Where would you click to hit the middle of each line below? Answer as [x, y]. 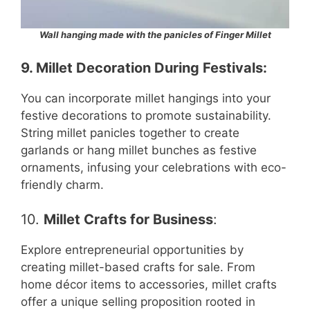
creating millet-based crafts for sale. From [138, 267]
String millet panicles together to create [130, 133]
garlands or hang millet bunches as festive [139, 150]
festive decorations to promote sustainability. [146, 115]
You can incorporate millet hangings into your [146, 98]
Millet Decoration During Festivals [149, 67]
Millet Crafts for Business [128, 220]
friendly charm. [62, 184]
